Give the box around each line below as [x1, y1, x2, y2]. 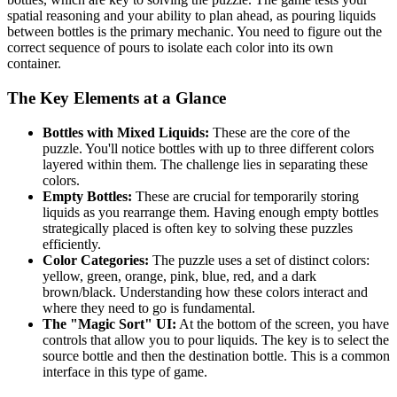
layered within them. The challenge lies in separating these [43, 156, 368, 172]
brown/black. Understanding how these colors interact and [43, 284, 368, 300]
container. [7, 56, 61, 72]
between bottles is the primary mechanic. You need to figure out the [7, 24, 382, 40]
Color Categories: [43, 252, 149, 268]
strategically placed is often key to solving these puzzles [43, 220, 353, 236]
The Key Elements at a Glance [7, 89, 226, 108]
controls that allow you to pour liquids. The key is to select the [43, 331, 389, 347]
